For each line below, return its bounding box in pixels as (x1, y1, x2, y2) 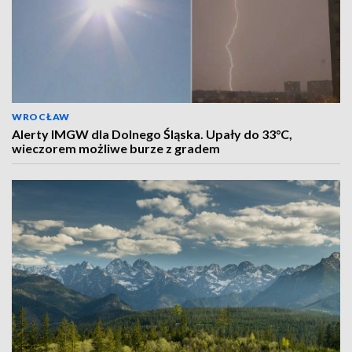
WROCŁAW (12, 111, 70, 123)
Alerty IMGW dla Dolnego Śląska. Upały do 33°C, (12, 126, 292, 141)
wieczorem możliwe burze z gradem (12, 141, 220, 156)
